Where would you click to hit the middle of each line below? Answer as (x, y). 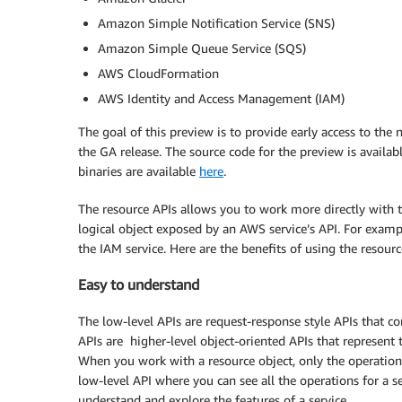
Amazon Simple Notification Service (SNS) (216, 23)
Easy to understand (139, 285)
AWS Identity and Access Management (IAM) (221, 98)
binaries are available (139, 171)
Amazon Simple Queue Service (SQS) (202, 48)
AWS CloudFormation (158, 73)
